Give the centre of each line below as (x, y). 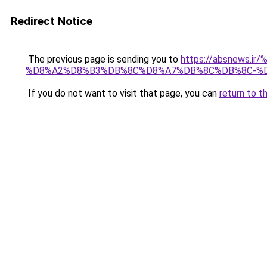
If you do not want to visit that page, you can (122, 93)
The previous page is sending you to (103, 59)
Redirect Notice (52, 21)
